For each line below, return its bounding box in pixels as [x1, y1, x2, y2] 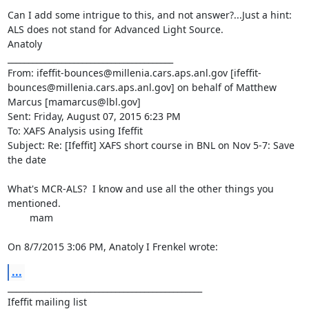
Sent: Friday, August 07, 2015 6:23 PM [7, 109, 181, 123]
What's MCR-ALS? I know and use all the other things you [7, 181, 274, 195]
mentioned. [7, 196, 61, 210]
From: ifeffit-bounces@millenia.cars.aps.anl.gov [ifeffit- [7, 66, 261, 79]
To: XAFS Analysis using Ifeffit [7, 123, 143, 137]
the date [7, 152, 46, 166]
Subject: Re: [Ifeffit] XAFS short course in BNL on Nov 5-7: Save [7, 138, 295, 152]
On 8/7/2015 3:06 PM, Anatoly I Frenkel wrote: [7, 239, 218, 253]
